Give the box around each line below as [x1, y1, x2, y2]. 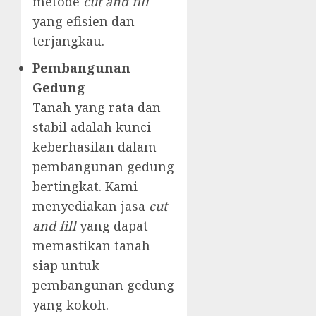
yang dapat [76, 217, 148, 235]
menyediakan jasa [32, 197, 149, 215]
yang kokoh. [32, 296, 109, 314]
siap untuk [32, 257, 99, 274]
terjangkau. [32, 32, 104, 50]
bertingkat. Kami [32, 178, 138, 195]
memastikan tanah [32, 237, 150, 255]
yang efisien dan [32, 13, 135, 30]
